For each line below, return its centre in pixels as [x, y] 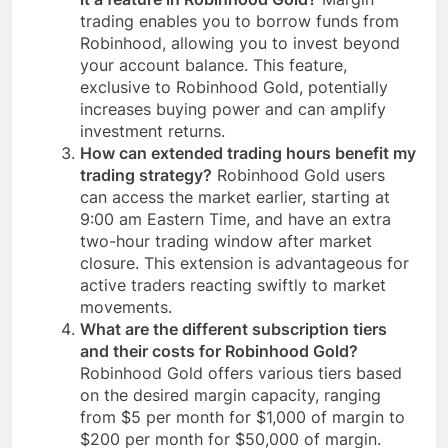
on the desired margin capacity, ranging [230, 395]
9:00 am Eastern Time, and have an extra [235, 219]
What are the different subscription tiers [233, 329]
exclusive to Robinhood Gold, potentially [234, 87]
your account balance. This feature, [213, 65]
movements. [126, 307]
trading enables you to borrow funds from [239, 21]
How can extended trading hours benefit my [248, 153]
